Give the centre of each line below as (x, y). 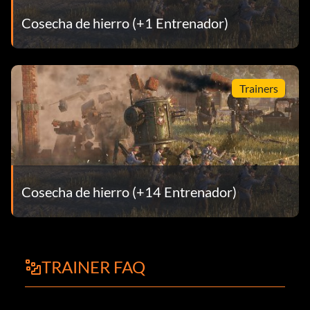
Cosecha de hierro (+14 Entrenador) (129, 191)
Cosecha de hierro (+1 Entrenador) (125, 22)
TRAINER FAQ (93, 267)
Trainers (258, 88)
